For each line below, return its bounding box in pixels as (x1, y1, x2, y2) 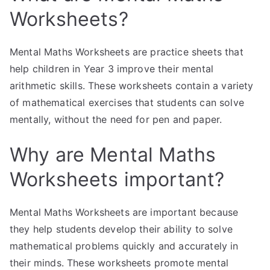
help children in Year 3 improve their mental (10, 63, 214, 75)
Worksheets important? (10, 168, 225, 191)
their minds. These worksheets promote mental (10, 257, 229, 269)
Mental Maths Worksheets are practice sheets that (10, 46, 243, 58)
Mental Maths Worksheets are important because (10, 206, 239, 218)
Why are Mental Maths (10, 143, 216, 166)
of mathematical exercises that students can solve (10, 96, 244, 108)
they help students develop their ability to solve (10, 223, 233, 235)
